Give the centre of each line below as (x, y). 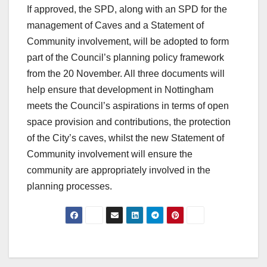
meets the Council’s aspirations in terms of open (128, 106)
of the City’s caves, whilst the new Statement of (125, 138)
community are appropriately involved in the (119, 170)
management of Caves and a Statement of (115, 26)
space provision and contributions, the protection (129, 122)
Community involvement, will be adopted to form (128, 42)
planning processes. (69, 187)
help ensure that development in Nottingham (120, 90)
